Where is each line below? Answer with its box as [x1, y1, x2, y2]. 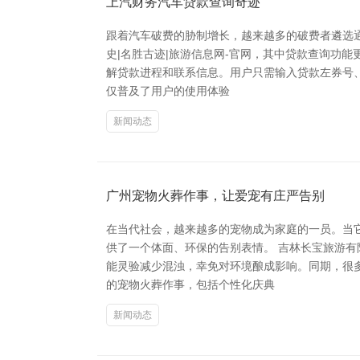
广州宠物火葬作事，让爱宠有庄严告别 [106, 189, 325, 202]
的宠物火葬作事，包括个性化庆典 [106, 278, 275, 291]
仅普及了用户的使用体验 [106, 84, 230, 97]
